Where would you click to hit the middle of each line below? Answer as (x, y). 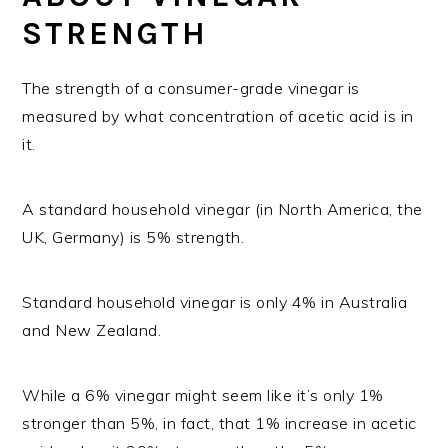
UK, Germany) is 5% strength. (133, 236)
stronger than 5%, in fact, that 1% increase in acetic (219, 422)
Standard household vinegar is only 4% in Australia (215, 301)
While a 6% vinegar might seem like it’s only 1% (203, 394)
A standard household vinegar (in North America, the (222, 208)
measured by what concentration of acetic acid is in (218, 115)
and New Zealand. (92, 329)
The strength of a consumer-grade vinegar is (191, 87)
